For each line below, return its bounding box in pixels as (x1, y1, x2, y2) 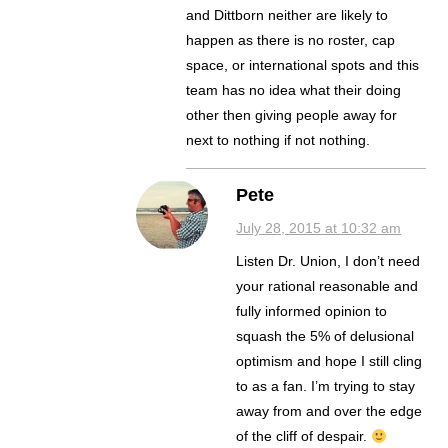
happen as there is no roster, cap (186, 32, 396, 49)
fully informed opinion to (236, 303, 388, 320)
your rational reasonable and (236, 278, 419, 295)
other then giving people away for (186, 107, 398, 124)
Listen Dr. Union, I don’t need (236, 253, 421, 270)
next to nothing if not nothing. (186, 132, 371, 149)
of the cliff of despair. (236, 428, 372, 445)
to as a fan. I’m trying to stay (236, 378, 416, 395)
